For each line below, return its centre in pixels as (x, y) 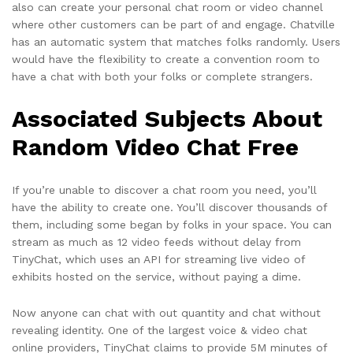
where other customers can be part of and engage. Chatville (173, 24)
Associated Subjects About (167, 118)
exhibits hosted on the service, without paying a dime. (156, 276)
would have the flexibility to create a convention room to (166, 59)
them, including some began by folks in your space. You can (172, 224)
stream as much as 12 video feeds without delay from (156, 242)
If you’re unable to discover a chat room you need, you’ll (164, 190)
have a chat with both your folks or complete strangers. (162, 76)
